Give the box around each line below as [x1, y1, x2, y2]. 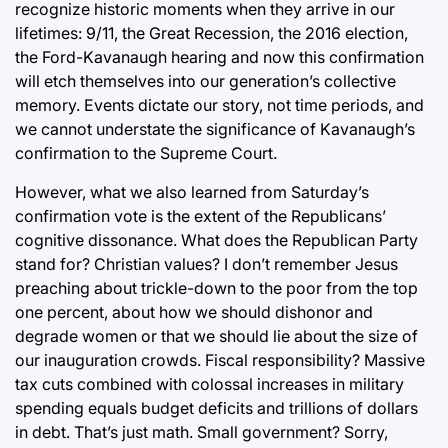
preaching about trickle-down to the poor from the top [15, 277, 418, 298]
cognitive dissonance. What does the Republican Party [15, 229, 418, 250]
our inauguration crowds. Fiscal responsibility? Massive [15, 349, 425, 370]
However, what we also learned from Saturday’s [15, 181, 369, 202]
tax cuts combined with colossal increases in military [15, 373, 404, 394]
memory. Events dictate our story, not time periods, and [15, 94, 424, 115]
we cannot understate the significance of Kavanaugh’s [15, 118, 415, 139]
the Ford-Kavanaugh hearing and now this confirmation [15, 46, 424, 67]
